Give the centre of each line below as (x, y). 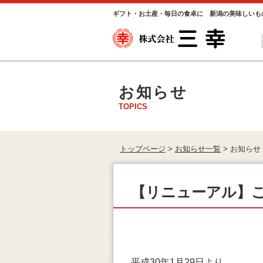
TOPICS (133, 107)
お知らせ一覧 (198, 149)
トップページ (143, 149)
